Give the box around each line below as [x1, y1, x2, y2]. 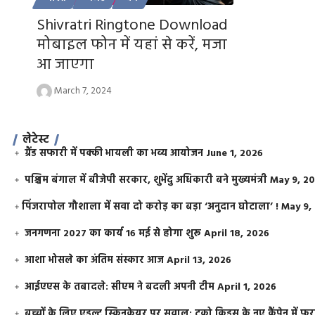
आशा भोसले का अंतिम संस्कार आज [25, 252, 165, 269]
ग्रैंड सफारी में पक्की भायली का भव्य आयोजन [25, 145, 204, 162]
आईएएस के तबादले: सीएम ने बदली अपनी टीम [25, 278, 215, 295]
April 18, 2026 [204, 225, 270, 242]
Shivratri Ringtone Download [37, 13, 228, 38]
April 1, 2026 [217, 278, 277, 295]
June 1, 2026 [206, 145, 264, 162]
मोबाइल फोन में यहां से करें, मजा [37, 32, 227, 58]
